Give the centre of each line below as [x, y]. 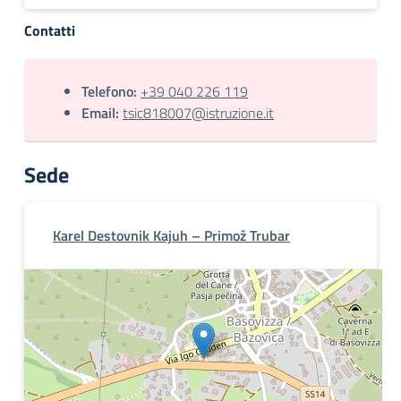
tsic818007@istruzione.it [198, 113]
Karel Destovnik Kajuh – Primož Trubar [171, 235]
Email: [100, 113]
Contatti [50, 30]
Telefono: [109, 91]
